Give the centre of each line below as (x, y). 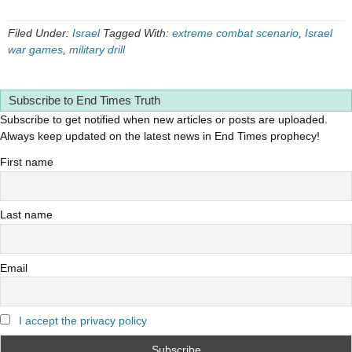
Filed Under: (40, 33)
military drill (97, 49)
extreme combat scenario (235, 33)
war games (35, 49)
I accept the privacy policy (83, 320)
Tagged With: (137, 33)
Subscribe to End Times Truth (84, 100)
